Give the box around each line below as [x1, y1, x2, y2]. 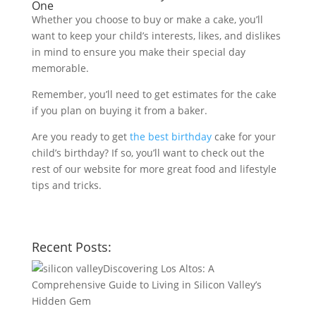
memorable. [31, 61, 92, 75]
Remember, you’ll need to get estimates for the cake [31, 87, 276, 101]
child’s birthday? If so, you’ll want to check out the [31, 145, 265, 159]
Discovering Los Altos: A [102, 261, 214, 275]
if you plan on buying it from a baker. [31, 103, 210, 117]
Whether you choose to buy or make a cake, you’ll [31, 12, 263, 26]
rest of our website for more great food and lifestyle [31, 162, 276, 176]
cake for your [211, 129, 276, 143]
